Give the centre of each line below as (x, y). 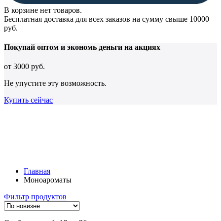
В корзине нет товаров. (43, 10)
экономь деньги (95, 47)
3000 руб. (29, 67)
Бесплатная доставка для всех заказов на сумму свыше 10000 (107, 19)
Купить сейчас (28, 100)
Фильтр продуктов (35, 197)
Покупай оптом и (36, 47)
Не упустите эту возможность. (55, 83)
